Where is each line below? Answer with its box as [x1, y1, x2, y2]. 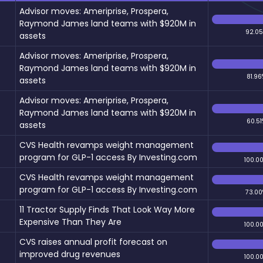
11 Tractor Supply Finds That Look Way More [19, 203, 195, 215]
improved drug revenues [19, 248, 120, 260]
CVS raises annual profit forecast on [19, 235, 167, 248]
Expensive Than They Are [19, 215, 122, 228]
